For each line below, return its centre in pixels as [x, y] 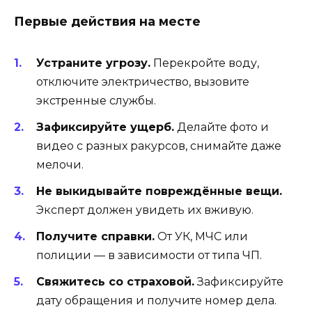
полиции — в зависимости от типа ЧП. [149, 256]
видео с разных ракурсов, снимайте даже [159, 146]
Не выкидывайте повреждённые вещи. [159, 192]
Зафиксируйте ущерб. [105, 127]
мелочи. [60, 164]
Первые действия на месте [107, 21]
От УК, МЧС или [201, 237]
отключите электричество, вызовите [143, 81]
